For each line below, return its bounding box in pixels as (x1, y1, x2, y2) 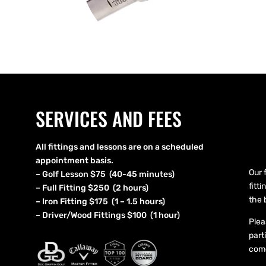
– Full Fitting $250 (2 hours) (36, 183, 148, 193)
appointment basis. (36, 156, 113, 166)
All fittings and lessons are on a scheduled (36, 142, 204, 152)
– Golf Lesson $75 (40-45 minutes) (36, 169, 175, 179)
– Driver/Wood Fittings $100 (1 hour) (36, 210, 180, 220)
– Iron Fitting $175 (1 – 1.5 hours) (36, 197, 165, 207)
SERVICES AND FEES (36, 104, 182, 132)
